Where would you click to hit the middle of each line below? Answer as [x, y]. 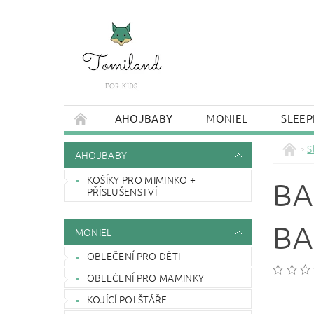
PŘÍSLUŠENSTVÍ [122, 191]
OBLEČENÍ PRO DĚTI [134, 256]
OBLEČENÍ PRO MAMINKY [145, 277]
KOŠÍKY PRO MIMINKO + [141, 179]
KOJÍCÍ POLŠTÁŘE [127, 299]
